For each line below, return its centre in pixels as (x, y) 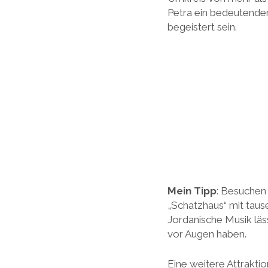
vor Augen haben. (207, 234)
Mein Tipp (192, 191)
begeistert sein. (202, 27)
